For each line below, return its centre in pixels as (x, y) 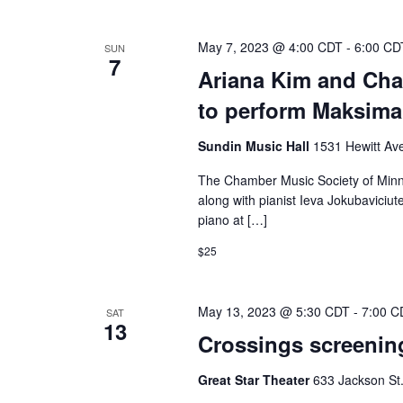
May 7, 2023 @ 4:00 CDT (270, 47)
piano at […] (232, 219)
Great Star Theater (255, 380)
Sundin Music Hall (255, 146)
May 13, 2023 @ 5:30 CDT (273, 311)
